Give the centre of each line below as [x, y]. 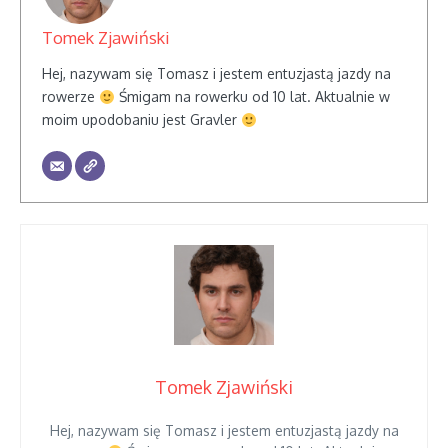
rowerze [70, 97]
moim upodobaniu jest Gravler [141, 120]
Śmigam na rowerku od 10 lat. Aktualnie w [252, 97]
